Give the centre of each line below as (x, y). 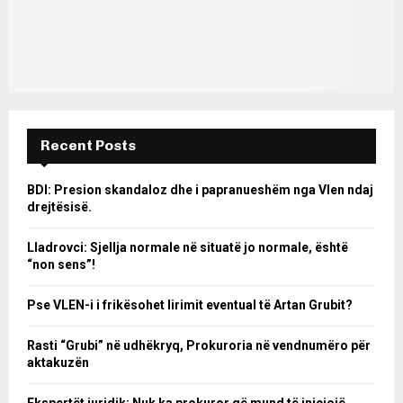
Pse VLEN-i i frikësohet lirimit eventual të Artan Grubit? (190, 304)
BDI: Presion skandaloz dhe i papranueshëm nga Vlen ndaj (200, 189)
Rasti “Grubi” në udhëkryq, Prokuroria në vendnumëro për (199, 345)
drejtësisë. (59, 206)
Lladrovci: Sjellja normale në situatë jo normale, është (188, 247)
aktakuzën (58, 362)
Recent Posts (88, 145)
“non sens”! (61, 264)
